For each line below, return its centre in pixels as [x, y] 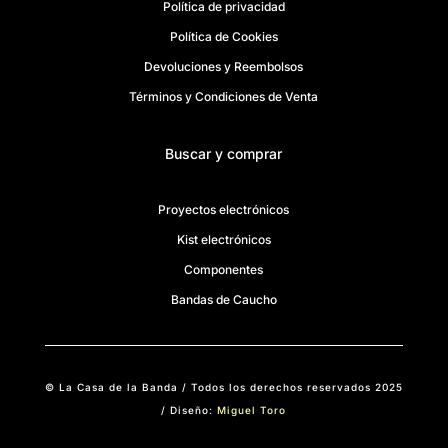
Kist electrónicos [223, 240]
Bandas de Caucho [223, 300]
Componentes [224, 270]
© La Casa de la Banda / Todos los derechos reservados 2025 [223, 387]
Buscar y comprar [224, 154]
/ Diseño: [189, 410]
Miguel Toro [252, 410]
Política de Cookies [223, 37]
